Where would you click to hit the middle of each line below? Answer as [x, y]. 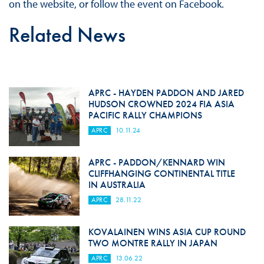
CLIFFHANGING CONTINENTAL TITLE [161, 174]
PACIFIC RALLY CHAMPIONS [145, 115]
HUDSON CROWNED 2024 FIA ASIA [161, 104]
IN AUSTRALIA [117, 185]
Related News [67, 35]
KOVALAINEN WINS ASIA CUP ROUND [167, 232]
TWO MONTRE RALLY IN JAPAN [153, 243]
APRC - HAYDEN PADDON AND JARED [166, 93]
